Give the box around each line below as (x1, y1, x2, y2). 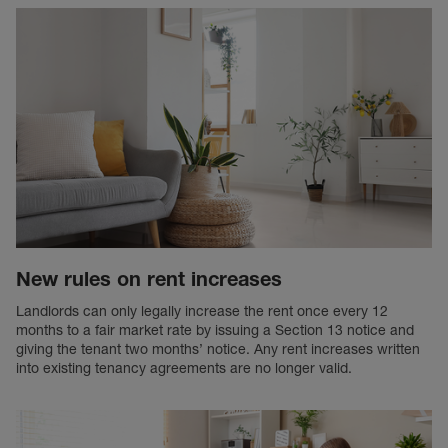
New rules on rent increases (16, 267, 282, 291)
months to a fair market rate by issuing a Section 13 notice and (16, 321, 414, 339)
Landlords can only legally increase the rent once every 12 (16, 302, 388, 320)
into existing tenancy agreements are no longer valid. (16, 359, 356, 377)
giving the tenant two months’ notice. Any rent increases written (16, 340, 420, 358)
